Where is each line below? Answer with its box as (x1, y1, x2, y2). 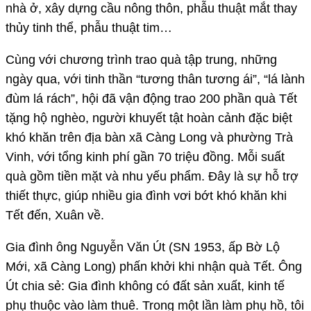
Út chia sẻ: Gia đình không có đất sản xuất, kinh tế (6, 278, 285, 293)
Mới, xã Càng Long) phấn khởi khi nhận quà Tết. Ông (6, 259, 302, 274)
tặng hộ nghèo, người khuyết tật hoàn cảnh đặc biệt (6, 110, 292, 125)
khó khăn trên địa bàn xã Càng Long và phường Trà (6, 130, 293, 144)
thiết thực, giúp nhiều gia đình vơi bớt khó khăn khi (6, 188, 287, 203)
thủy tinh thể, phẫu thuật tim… (6, 20, 172, 35)
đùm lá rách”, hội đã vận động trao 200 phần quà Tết (6, 91, 297, 106)
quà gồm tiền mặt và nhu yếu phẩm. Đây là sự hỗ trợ (6, 169, 299, 183)
